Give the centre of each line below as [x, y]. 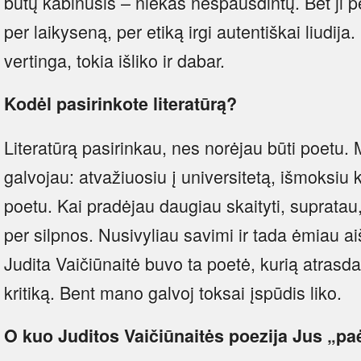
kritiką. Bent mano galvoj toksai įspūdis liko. [173, 292]
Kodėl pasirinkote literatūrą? [120, 103]
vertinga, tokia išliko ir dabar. [114, 60]
